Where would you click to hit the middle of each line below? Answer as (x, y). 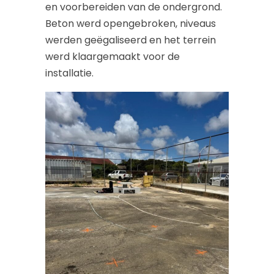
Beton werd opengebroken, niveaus (131, 24)
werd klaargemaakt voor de (113, 57)
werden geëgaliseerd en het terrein (131, 40)
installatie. (69, 73)
